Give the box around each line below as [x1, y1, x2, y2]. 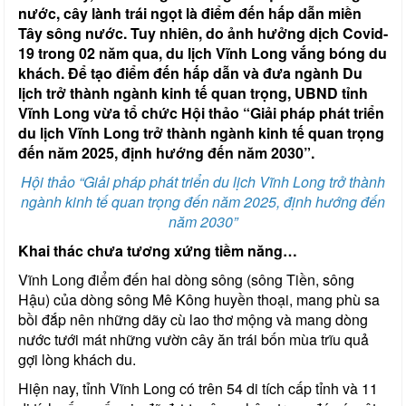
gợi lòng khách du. [18, 348, 136, 370]
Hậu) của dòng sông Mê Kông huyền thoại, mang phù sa [18, 288, 380, 310]
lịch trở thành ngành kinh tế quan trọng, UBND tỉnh [18, 82, 368, 103]
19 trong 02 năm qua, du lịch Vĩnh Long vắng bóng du [18, 42, 387, 63]
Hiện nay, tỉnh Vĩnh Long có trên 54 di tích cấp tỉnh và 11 [18, 377, 378, 399]
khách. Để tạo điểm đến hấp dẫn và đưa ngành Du [18, 62, 362, 83]
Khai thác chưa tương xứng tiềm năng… [18, 239, 297, 261]
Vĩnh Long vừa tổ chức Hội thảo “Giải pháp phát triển [18, 101, 384, 123]
